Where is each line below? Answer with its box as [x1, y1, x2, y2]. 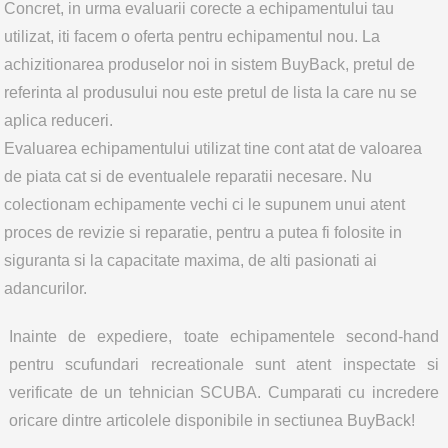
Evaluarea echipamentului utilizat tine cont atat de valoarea [4, 139, 423, 157]
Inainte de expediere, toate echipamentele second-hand [8, 328, 440, 346]
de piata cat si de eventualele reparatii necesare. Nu [4, 167, 373, 185]
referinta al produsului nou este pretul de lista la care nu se [4, 83, 418, 101]
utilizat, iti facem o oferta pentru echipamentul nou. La [4, 27, 381, 45]
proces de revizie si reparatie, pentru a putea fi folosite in [4, 223, 403, 241]
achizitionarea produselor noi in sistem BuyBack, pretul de [4, 55, 416, 73]
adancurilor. [4, 279, 88, 297]
